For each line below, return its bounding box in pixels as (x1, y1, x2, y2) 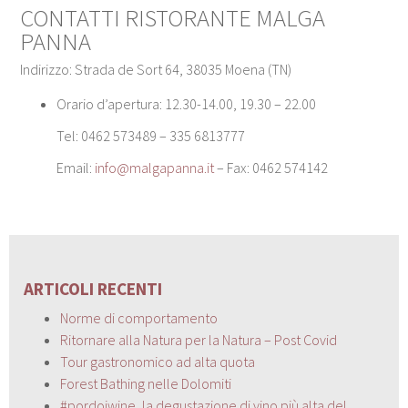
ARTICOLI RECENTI (24, 277, 163, 300)
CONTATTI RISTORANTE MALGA (20, 2, 326, 33)
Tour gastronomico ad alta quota (60, 352, 256, 371)
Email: (56, 158, 96, 177)
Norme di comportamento (60, 308, 219, 327)
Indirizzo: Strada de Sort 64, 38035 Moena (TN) (20, 59, 292, 78)
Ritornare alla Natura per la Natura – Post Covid (60, 330, 338, 349)
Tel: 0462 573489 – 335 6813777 (56, 126, 246, 145)
